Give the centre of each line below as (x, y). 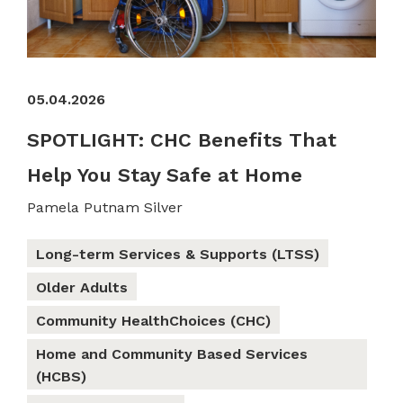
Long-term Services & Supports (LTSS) (178, 254)
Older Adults (82, 287)
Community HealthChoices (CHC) (153, 320)
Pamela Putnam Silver (105, 207)
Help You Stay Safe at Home (165, 175)
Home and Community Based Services (172, 354)
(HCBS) (61, 376)
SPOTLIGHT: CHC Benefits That (182, 139)
